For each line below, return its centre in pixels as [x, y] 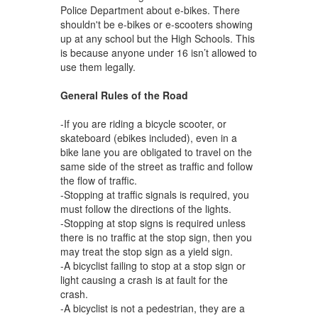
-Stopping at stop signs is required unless [153, 223]
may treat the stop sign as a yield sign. [146, 251]
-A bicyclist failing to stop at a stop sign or [153, 265]
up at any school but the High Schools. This [157, 38]
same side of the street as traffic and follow [156, 166]
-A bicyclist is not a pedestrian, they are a [152, 308]
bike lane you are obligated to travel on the [156, 152]
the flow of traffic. [101, 180]
